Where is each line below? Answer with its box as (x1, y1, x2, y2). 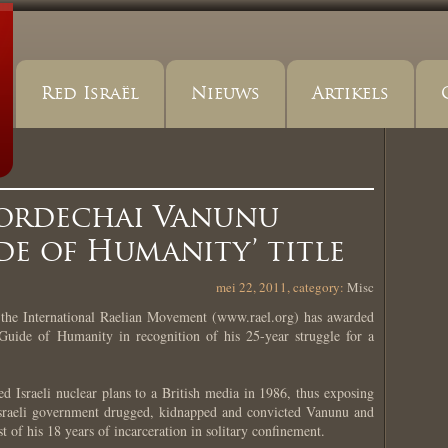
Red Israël (41, 83, 139, 104)
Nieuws (191, 83, 260, 104)
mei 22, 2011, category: (216, 278, 347, 296)
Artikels (312, 83, 389, 104)
